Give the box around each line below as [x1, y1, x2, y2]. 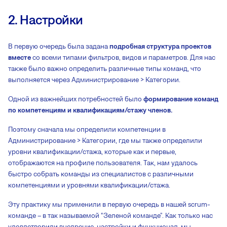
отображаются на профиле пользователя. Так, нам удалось [8, 159, 198, 167]
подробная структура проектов [109, 42, 211, 51]
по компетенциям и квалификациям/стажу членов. [8, 106, 172, 115]
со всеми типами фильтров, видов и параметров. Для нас [31, 53, 215, 62]
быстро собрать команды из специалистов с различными [8, 170, 194, 178]
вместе [8, 53, 31, 62]
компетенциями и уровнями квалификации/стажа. [8, 181, 170, 190]
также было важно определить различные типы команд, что [8, 64, 201, 73]
